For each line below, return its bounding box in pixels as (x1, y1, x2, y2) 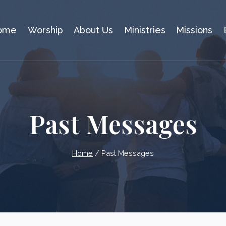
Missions (176, 25, 213, 35)
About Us (74, 25, 114, 35)
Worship (27, 25, 63, 35)
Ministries (124, 25, 165, 35)
